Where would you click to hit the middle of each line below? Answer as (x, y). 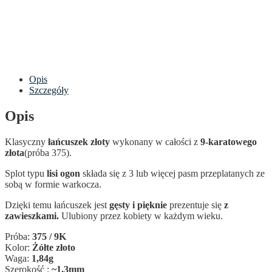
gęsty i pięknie (138, 205)
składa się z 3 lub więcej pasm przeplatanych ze (172, 173)
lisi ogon (63, 173)
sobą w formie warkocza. (53, 184)
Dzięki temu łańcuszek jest (57, 205)
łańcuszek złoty (79, 141)
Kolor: (19, 247)
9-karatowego (229, 141)
